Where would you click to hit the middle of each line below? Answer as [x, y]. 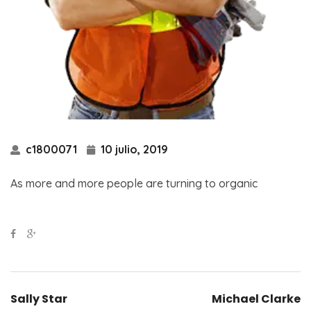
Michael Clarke [256, 299]
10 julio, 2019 [133, 150]
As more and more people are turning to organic [134, 184]
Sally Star [39, 299]
